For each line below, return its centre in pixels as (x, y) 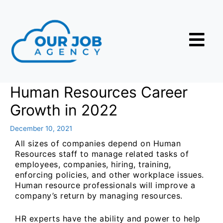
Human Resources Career (99, 92)
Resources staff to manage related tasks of (102, 154)
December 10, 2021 (41, 128)
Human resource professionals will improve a (105, 185)
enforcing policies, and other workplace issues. (110, 174)
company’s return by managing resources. (99, 195)
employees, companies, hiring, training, (93, 164)
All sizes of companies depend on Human (98, 143)
